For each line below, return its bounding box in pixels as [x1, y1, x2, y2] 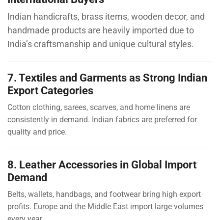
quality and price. [7, 127, 67, 137]
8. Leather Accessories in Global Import [7, 158, 196, 171]
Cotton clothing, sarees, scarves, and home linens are [7, 103, 190, 112]
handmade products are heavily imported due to [7, 25, 194, 36]
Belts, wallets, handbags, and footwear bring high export [7, 190, 201, 199]
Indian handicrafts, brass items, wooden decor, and [7, 11, 205, 22]
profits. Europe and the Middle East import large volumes [7, 202, 203, 212]
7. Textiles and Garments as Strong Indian [7, 71, 207, 84]
